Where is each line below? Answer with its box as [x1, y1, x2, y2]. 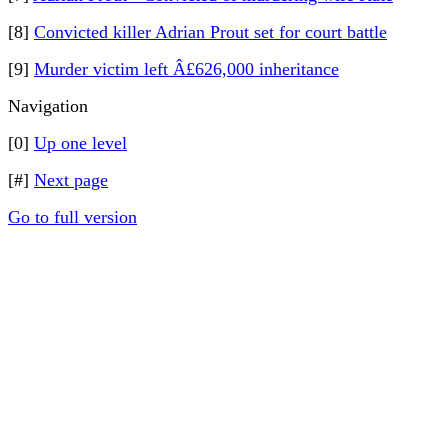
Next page [34, 170, 108, 190]
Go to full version [8, 207, 137, 227]
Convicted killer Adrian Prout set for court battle [34, 22, 387, 42]
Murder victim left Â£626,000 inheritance [34, 59, 339, 79]
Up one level [34, 133, 127, 153]
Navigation [8, 96, 88, 116]
